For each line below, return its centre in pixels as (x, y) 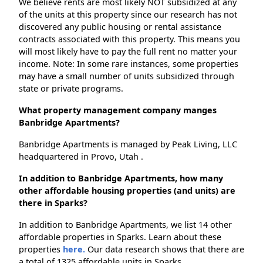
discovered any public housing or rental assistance (120, 27)
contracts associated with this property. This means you (129, 39)
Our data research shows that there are (165, 249)
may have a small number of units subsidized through (127, 76)
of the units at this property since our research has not (128, 15)
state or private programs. (71, 89)
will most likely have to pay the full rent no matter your (128, 52)
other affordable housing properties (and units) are (127, 191)
